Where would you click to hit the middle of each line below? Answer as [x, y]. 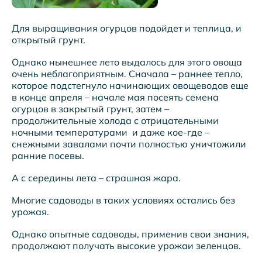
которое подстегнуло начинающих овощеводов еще [130, 86]
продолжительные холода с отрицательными [115, 121]
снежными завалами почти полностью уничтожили [129, 144]
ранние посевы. [48, 156]
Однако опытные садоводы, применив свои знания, [130, 234]
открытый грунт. [49, 40]
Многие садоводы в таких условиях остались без [123, 200]
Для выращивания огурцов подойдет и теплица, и [127, 28]
